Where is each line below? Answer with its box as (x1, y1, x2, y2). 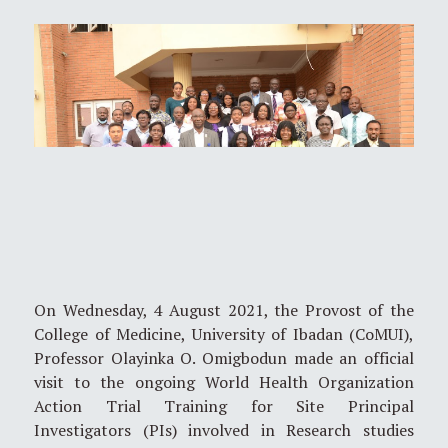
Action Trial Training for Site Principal (34, 394, 414, 417)
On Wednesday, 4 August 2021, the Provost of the (34, 298, 414, 321)
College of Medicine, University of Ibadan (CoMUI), (34, 322, 414, 345)
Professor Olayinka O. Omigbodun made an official (34, 346, 414, 369)
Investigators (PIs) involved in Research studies (34, 418, 414, 441)
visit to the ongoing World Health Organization (34, 370, 414, 393)
